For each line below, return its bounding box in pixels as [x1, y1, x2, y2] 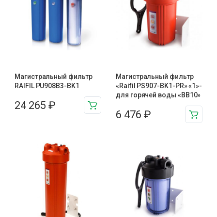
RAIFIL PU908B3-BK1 [15, 82, 79, 90]
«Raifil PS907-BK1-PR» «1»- [116, 82, 202, 90]
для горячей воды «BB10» [116, 91, 201, 99]
